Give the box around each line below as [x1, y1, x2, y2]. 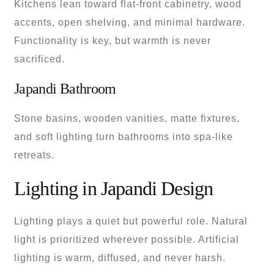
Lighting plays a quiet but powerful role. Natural [14, 216, 248, 227]
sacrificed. [14, 54, 65, 65]
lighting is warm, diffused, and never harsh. [14, 253, 226, 264]
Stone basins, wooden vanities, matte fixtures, [14, 113, 240, 124]
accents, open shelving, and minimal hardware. [14, 17, 245, 28]
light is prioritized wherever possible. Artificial [14, 234, 239, 245]
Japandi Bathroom [14, 81, 116, 97]
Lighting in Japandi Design [14, 177, 213, 199]
